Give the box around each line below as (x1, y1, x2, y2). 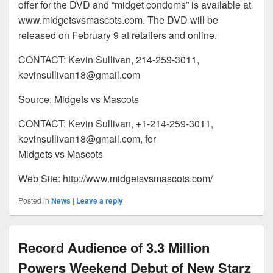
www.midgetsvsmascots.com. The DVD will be (18, 13, 218, 27)
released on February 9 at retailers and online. (18, 28, 217, 43)
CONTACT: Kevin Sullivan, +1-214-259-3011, (18, 116, 213, 131)
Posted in (18, 195, 49, 206)
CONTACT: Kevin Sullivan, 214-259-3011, (18, 52, 199, 67)
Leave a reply (76, 195, 123, 207)
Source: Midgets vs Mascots (18, 92, 139, 107)
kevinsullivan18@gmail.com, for (18, 132, 156, 146)
